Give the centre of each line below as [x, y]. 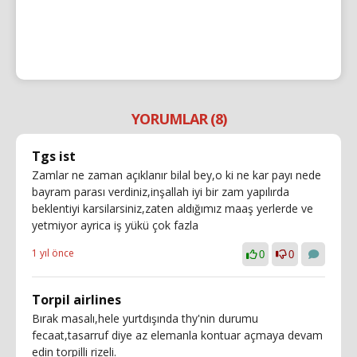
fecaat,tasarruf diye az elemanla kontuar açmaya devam [177, 335]
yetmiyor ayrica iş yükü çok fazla [115, 225]
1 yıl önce [53, 253]
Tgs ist [54, 156]
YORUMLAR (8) [178, 118]
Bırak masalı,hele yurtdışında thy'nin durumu [145, 318]
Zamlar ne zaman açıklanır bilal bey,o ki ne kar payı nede [177, 175]
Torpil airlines [76, 299]
